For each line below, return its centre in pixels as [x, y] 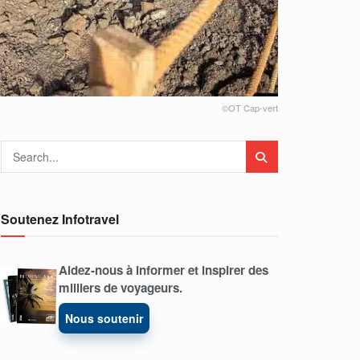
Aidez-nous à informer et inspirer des [163, 270]
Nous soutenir [104, 319]
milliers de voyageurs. [120, 288]
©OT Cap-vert [250, 108]
